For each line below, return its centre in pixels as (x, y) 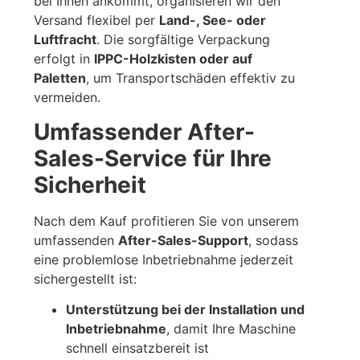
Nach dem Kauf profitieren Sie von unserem (167, 221)
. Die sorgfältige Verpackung (184, 40)
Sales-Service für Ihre (153, 158)
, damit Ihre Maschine (231, 329)
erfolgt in (64, 59)
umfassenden (76, 240)
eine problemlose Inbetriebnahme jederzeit (164, 259)
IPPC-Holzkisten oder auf (174, 59)
